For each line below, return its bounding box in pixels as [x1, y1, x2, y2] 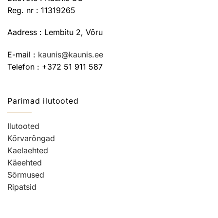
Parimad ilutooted [7, 95, 79, 106]
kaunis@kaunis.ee [38, 50, 103, 60]
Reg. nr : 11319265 [7, 5, 75, 15]
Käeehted [7, 158, 42, 168]
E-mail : [7, 50, 38, 60]
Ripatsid [7, 182, 36, 192]
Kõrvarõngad [7, 133, 55, 144]
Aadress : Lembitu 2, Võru [7, 27, 103, 37]
